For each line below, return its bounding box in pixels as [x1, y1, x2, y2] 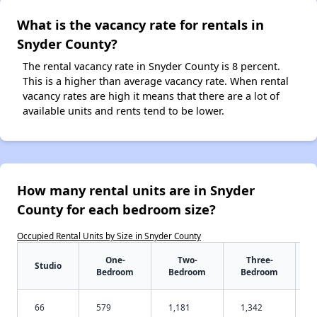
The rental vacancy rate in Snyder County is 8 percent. [23, 59, 280, 73]
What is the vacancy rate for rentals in [17, 15, 264, 33]
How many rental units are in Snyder [17, 180, 255, 199]
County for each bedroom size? [17, 200, 216, 218]
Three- [246, 253, 273, 265]
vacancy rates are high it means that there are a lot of [23, 88, 279, 103]
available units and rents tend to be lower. [23, 103, 224, 117]
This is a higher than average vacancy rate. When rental [23, 74, 289, 88]
